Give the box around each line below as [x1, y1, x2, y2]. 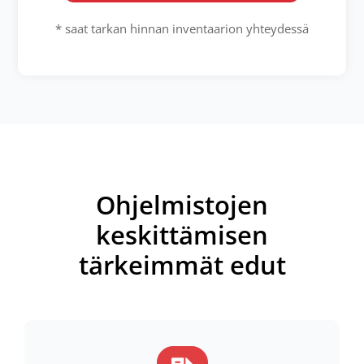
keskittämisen [96, 217, 268, 252]
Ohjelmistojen [96, 187, 268, 222]
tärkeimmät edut [78, 247, 286, 282]
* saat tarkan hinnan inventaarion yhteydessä [55, 20, 309, 37]
